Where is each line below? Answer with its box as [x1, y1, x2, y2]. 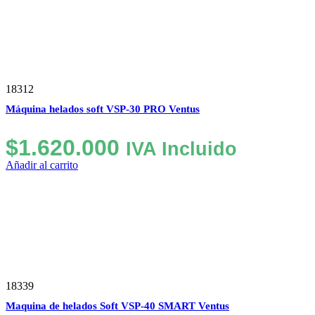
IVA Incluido [126, 138, 237, 160]
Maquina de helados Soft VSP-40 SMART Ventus [6, 300, 229, 311]
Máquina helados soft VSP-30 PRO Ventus [6, 103, 200, 115]
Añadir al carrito [6, 158, 78, 171]
